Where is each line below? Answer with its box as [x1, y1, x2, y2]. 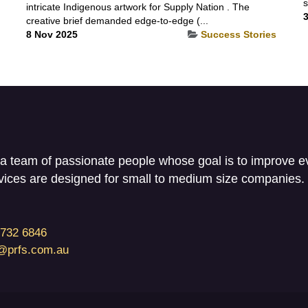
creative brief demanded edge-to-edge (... [25, 14, 208, 26]
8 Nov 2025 [25, 28, 78, 40]
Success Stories [200, 28, 276, 40]
